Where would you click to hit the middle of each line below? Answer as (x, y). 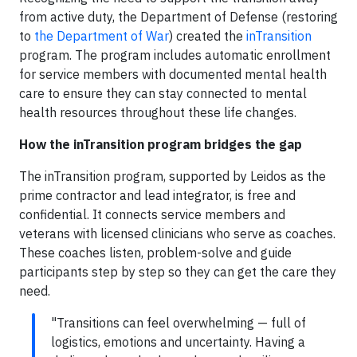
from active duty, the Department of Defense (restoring (178, 16)
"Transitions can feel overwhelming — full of (178, 322)
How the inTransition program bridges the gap (161, 144)
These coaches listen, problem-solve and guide (155, 252)
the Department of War (102, 35)
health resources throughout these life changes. (158, 112)
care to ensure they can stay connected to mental (163, 93)
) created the (208, 35)
